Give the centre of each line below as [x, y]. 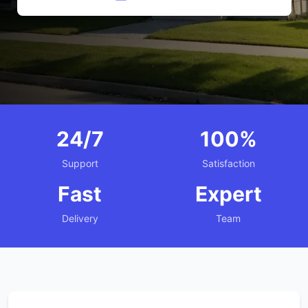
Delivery [80, 218]
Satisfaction [228, 163]
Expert [228, 194]
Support [80, 163]
